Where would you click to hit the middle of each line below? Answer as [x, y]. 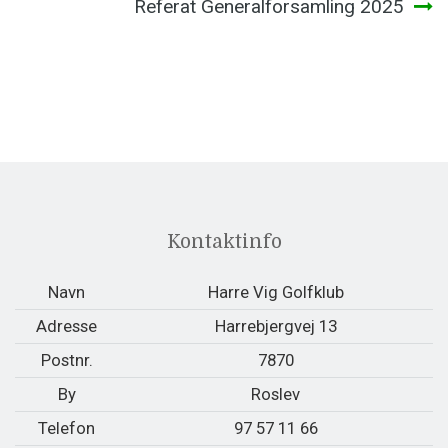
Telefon [66, 427]
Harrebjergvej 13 [275, 325]
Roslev [275, 393]
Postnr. [66, 359]
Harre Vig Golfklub [275, 291]
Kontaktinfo [224, 241]
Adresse [66, 325]
